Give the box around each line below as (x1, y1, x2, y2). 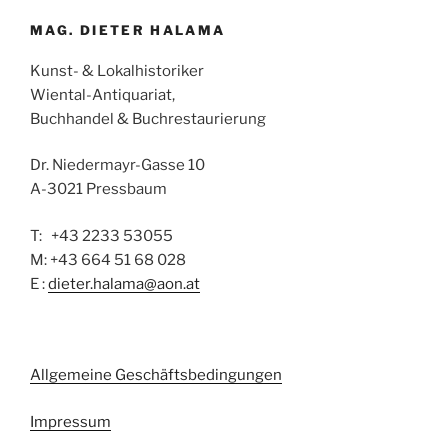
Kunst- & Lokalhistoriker (30, 61, 204, 80)
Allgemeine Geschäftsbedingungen (30, 366, 282, 385)
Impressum (30, 412, 111, 431)
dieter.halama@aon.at (48, 274, 200, 293)
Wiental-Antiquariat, (30, 85, 175, 104)
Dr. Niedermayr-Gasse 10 (30, 156, 205, 175)
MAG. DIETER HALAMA (30, 22, 226, 39)
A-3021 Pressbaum (30, 180, 167, 199)
